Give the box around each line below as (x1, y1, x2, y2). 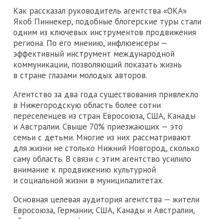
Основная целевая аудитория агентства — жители (13, 194, 199, 205)
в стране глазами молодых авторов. (13, 70, 147, 81)
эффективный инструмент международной (13, 48, 175, 60)
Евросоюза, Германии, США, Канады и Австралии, (13, 205, 195, 216)
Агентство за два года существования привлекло (13, 89, 198, 100)
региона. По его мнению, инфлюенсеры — (13, 38, 167, 49)
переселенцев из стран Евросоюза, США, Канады (13, 110, 196, 122)
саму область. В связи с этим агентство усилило (13, 153, 191, 165)
